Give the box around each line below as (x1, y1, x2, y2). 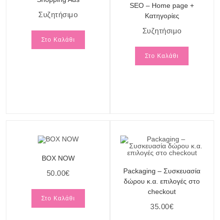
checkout (148, 187, 176, 195)
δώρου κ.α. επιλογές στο (124, 177, 200, 185)
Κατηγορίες (144, 12, 179, 20)
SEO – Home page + (130, 1, 194, 9)
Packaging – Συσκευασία (123, 166, 201, 175)
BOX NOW (41, 154, 75, 162)
